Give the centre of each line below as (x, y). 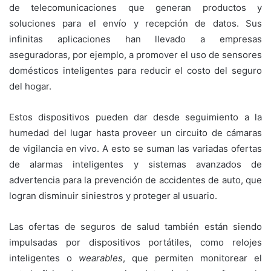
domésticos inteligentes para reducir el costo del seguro (135, 70)
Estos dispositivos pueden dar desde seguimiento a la (135, 117)
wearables (101, 258)
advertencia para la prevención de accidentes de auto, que (135, 180)
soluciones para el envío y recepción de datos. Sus (135, 23)
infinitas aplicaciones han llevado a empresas (135, 39)
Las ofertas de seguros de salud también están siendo (135, 226)
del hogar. (30, 86)
